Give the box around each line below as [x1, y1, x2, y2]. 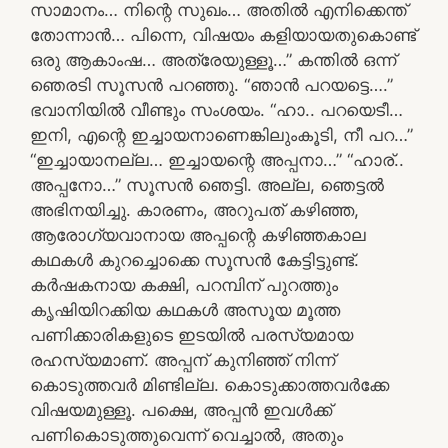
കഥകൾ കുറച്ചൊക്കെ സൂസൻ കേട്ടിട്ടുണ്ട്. [30, 249, 359, 270]
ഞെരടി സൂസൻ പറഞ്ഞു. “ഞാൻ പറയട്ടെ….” [30, 74, 393, 95]
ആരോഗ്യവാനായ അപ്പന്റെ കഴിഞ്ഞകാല [30, 224, 366, 245]
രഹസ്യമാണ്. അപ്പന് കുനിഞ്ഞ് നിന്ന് [30, 349, 335, 370]
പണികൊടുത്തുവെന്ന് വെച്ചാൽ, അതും [30, 424, 343, 445]
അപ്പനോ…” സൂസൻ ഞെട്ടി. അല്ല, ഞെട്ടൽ [30, 174, 384, 195]
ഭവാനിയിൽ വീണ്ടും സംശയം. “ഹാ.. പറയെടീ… [30, 99, 403, 120]
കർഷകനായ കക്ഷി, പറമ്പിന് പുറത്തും [30, 274, 338, 295]
